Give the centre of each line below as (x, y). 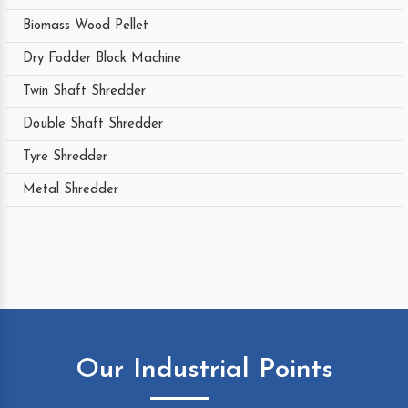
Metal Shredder (71, 189)
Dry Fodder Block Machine (102, 58)
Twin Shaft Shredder (84, 91)
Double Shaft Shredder (93, 124)
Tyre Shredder (65, 157)
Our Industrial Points (204, 370)
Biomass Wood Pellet (86, 25)
